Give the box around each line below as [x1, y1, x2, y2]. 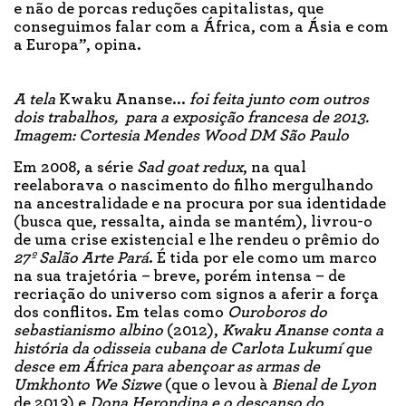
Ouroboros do [227, 304, 327, 321]
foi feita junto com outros [186, 91, 369, 108]
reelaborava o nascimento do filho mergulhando [14, 177, 373, 194]
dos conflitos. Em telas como [14, 304, 227, 321]
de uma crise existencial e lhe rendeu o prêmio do [14, 231, 380, 248]
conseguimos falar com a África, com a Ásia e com [14, 18, 389, 35]
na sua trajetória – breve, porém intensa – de [14, 267, 345, 285]
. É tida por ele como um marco [149, 249, 377, 266]
